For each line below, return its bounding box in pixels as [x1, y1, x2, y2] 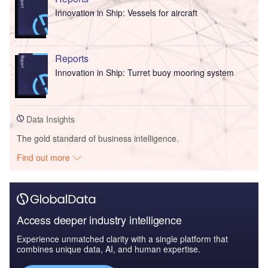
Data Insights [24, 112, 75, 125]
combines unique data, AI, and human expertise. [17, 242, 200, 255]
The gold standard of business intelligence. [17, 132, 179, 144]
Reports [54, 51, 89, 66]
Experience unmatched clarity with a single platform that [17, 232, 228, 245]
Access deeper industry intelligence [17, 211, 182, 227]
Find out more [17, 151, 73, 163]
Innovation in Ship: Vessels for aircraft [54, 7, 197, 19]
